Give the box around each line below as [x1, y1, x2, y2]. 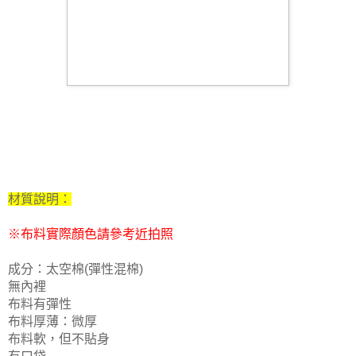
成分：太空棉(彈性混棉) [8, 261, 143, 276]
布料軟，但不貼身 [8, 331, 110, 346]
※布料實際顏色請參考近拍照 [8, 226, 173, 241]
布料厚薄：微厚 [8, 314, 97, 328]
